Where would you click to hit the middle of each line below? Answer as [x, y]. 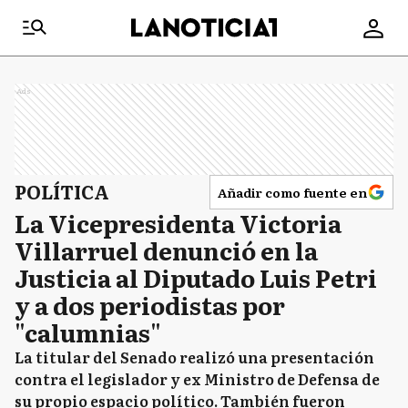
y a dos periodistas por [150, 305]
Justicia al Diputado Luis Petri [196, 277]
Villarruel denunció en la [166, 250]
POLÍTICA [62, 191]
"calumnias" [88, 332]
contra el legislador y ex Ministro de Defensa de [197, 379]
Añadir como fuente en [292, 192]
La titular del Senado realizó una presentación [194, 357]
